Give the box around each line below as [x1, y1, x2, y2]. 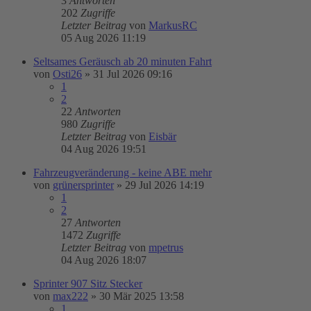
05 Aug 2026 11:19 [61, 32, 146, 44]
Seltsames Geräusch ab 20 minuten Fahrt [33, 56, 212, 67]
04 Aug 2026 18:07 [61, 254, 146, 266]
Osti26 [53, 68, 82, 80]
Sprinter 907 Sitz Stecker [33, 278, 142, 289]
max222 [53, 290, 88, 302]
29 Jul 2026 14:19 [125, 179, 204, 191]
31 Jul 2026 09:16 [93, 68, 172, 80]
